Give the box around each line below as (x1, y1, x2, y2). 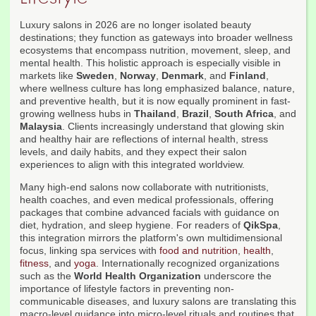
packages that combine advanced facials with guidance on (20, 207, 279, 219)
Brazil (182, 108, 209, 120)
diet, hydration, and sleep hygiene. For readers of (20, 219, 243, 231)
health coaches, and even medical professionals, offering (20, 194, 274, 206)
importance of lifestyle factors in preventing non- (20, 283, 234, 295)
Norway (120, 70, 156, 82)
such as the (20, 270, 74, 282)
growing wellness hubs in (20, 108, 134, 120)
